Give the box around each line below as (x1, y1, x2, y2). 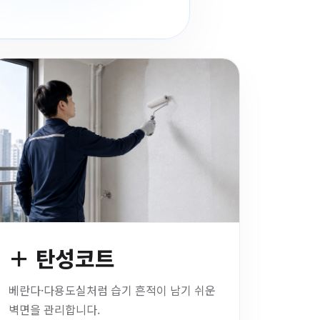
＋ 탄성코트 (9, 242, 115, 274)
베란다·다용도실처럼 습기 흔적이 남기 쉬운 (9, 281, 216, 299)
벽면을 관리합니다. (9, 301, 101, 318)
